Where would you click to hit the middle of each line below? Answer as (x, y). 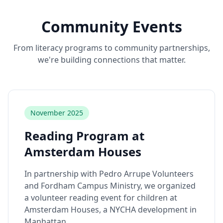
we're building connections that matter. (111, 60)
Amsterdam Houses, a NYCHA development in (111, 210)
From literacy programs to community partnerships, (111, 48)
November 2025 (57, 113)
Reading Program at (84, 136)
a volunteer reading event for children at (101, 198)
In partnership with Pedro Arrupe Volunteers (109, 174)
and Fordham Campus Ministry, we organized (110, 186)
